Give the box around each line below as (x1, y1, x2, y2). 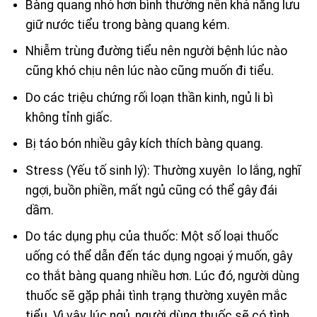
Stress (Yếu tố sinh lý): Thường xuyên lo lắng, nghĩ (25, 163, 301, 178)
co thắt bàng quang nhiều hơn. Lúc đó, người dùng (25, 269, 299, 284)
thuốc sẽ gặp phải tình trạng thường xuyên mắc (25, 289, 287, 304)
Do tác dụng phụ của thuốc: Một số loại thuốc (25, 229, 279, 244)
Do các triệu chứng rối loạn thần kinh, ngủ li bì (25, 90, 273, 105)
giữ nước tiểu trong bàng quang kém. (25, 17, 230, 32)
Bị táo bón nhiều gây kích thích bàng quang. (25, 137, 263, 151)
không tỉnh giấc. (25, 110, 113, 125)
